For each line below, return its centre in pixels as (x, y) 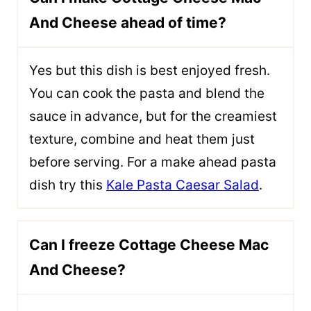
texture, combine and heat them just (142, 139)
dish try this (68, 185)
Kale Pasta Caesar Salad (183, 185)
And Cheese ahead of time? (128, 23)
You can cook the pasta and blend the (147, 93)
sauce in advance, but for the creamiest (153, 116)
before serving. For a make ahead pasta (153, 162)
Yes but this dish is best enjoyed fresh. (150, 70)
